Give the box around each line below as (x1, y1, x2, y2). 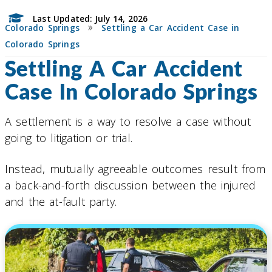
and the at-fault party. (5, 194, 117, 209)
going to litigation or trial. (5, 131, 132, 146)
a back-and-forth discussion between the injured (5, 177, 256, 192)
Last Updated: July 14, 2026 (33, 12, 148, 24)
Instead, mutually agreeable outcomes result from (5, 161, 266, 176)
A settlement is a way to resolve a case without (5, 114, 251, 129)
